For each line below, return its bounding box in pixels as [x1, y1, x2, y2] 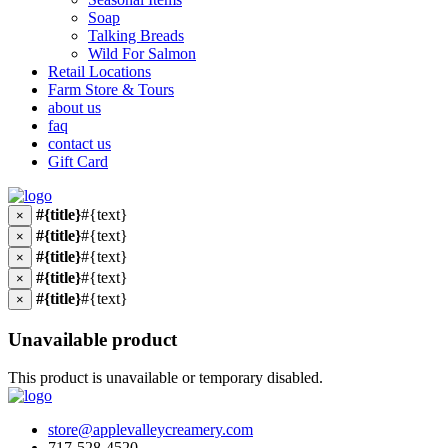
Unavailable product [8, 328, 177, 350]
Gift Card [48, 153, 108, 170]
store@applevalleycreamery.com [48, 421, 253, 439]
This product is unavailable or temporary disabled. [8, 369, 323, 387]
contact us [48, 135, 111, 152]
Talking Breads [88, 27, 184, 44]
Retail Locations [48, 63, 151, 80]
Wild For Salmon [88, 45, 196, 62]
